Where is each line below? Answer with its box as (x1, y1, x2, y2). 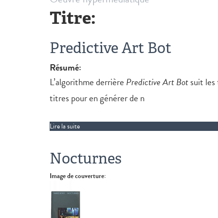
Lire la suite (50, 121, 80, 131)
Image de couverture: (50, 171, 108, 181)
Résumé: (50, 60, 83, 74)
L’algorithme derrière (50, 75, 126, 89)
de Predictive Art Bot (80, 121, 137, 131)
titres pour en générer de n (50, 91, 145, 105)
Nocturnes (50, 149, 122, 168)
